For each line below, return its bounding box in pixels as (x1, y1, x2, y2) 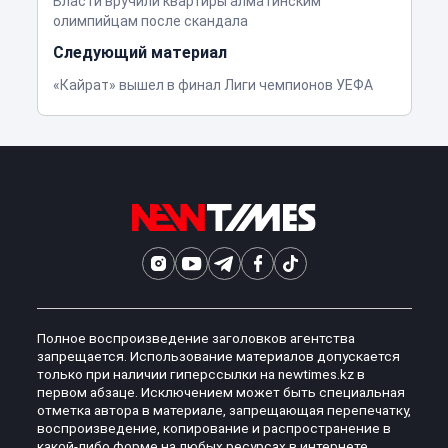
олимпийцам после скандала (52, 12, 248, 29)
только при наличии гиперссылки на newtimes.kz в (36, 365, 365, 382)
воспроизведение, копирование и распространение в (36, 419, 391, 436)
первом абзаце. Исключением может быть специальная (36, 383, 405, 400)
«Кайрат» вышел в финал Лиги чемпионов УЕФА (52, 76, 373, 93)
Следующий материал (52, 42, 227, 62)
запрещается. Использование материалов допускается (36, 347, 400, 364)
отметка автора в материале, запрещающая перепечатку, (36, 401, 411, 418)
